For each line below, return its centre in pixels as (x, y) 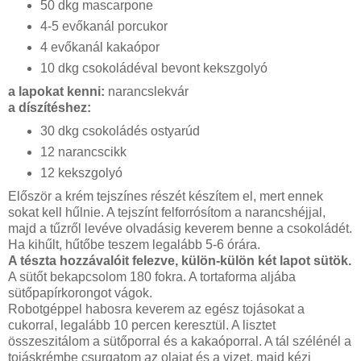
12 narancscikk (83, 151)
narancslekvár (148, 91)
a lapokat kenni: (58, 91)
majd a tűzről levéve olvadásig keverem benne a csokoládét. (180, 228)
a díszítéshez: (51, 107)
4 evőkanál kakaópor (100, 47)
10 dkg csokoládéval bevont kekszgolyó (155, 68)
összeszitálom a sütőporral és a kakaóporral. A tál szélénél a (180, 341)
